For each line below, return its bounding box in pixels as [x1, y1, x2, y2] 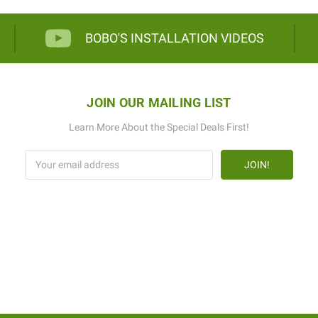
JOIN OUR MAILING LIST [87, 95, 231, 110]
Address [25, 165, 61, 177]
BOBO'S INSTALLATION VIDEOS [85, 30, 264, 45]
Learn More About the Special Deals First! [69, 121, 249, 133]
